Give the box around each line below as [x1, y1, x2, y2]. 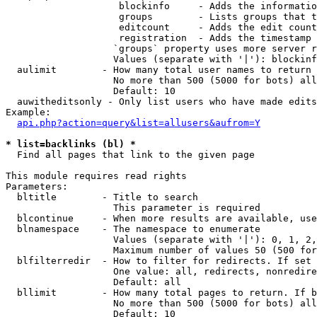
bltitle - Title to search [6, 192, 198, 202]
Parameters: [6, 181, 68, 192]
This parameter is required [6, 202, 260, 213]
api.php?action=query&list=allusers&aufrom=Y [17, 117, 260, 128]
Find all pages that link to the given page [6, 149, 255, 160]
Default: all [6, 277, 181, 287]
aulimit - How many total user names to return [6, 64, 311, 75]
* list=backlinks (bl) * [6, 139, 136, 149]
